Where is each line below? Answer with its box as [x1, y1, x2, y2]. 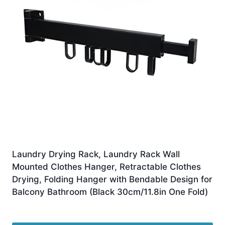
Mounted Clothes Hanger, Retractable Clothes [12, 161, 201, 172]
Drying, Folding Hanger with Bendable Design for [12, 174, 212, 184]
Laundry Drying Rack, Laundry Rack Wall [12, 149, 180, 159]
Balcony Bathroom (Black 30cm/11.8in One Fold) [12, 186, 208, 197]
